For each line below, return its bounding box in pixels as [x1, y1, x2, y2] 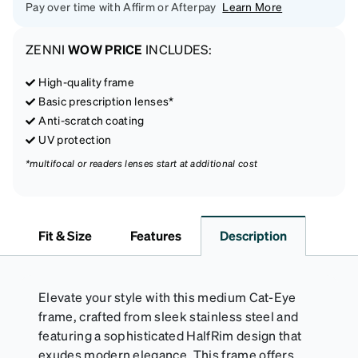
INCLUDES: [142, 41, 213, 58]
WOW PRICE [67, 41, 143, 58]
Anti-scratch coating [38, 113, 145, 128]
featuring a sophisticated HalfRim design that [38, 327, 302, 344]
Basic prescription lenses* [38, 93, 174, 109]
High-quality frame [38, 74, 135, 89]
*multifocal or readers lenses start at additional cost [26, 157, 258, 170]
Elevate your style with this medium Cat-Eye [38, 288, 296, 306]
